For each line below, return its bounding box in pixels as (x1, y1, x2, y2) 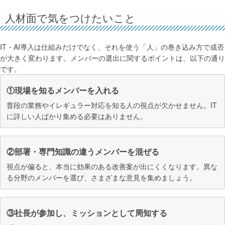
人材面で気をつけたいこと (5, 10, 136, 25)
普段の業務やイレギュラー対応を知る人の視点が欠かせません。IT (7, 100, 217, 110)
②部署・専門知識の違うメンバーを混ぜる (7, 146, 159, 158)
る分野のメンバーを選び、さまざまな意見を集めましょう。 (7, 172, 196, 183)
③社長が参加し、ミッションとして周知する (7, 207, 167, 219)
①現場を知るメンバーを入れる (7, 84, 119, 96)
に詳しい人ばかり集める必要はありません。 (7, 111, 147, 122)
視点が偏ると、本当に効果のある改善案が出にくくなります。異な (7, 161, 217, 172)
